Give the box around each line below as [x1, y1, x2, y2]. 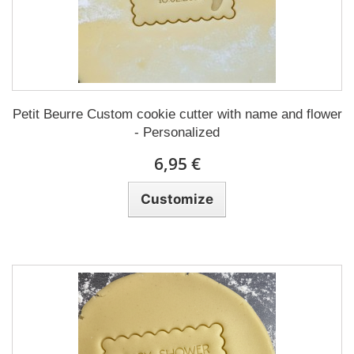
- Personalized [134, 125, 220, 140]
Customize [141, 191, 213, 207]
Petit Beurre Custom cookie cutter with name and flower [12, 107, 342, 122]
